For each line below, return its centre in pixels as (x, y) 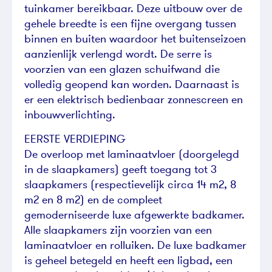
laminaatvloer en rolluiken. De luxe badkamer (135, 245)
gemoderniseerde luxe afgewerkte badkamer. (134, 214)
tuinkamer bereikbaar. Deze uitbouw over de (133, 8)
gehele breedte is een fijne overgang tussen (130, 24)
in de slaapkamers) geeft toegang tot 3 (121, 169)
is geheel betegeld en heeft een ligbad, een (128, 260)
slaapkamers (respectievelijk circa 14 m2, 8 (130, 184)
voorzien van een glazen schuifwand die (122, 69)
